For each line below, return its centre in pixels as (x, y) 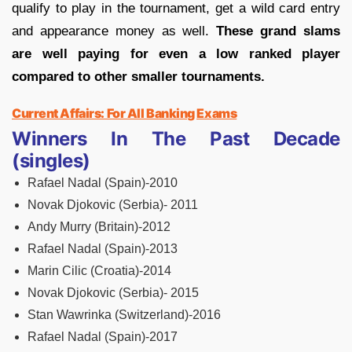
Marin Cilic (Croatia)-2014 (99, 270)
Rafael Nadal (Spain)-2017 (103, 336)
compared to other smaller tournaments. (138, 76)
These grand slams (279, 31)
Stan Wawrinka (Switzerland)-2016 (124, 314)
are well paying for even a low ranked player (176, 53)
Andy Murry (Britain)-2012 (99, 226)
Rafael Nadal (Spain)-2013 (103, 248)
